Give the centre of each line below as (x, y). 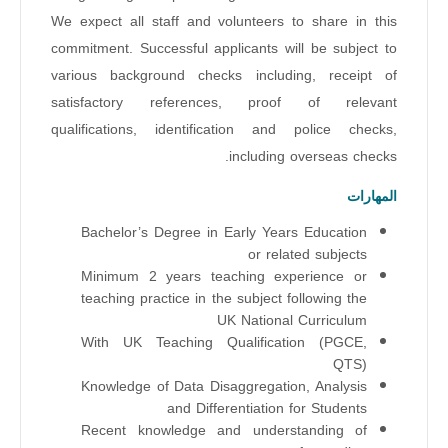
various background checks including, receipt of (224, 76)
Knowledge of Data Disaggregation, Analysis (224, 387)
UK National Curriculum (292, 321)
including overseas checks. (313, 157)
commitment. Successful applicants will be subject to (224, 49)
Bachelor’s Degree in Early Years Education (224, 233)
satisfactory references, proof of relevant (224, 103)
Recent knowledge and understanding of (224, 431)
